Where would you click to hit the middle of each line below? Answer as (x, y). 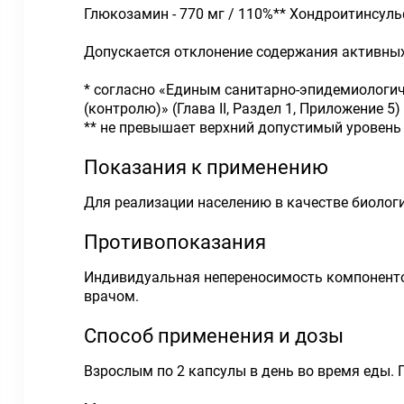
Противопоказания (175, 242)
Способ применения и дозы (214, 336)
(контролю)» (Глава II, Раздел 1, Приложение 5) (242, 109)
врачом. (111, 296)
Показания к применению (206, 167)
